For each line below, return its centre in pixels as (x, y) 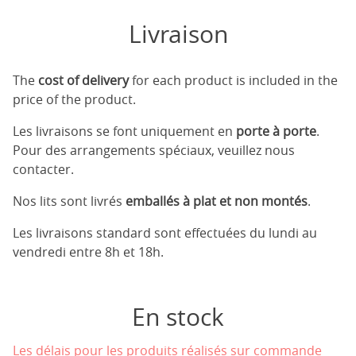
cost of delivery (83, 80)
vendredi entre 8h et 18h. (88, 252)
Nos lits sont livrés (69, 201)
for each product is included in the (233, 80)
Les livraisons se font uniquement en (124, 131)
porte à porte (276, 131)
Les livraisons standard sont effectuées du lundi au (165, 233)
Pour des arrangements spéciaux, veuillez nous (154, 150)
